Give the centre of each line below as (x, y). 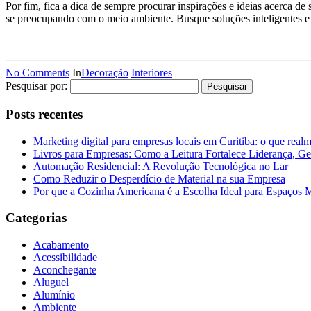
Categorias (36, 218)
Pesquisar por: (36, 86)
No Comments (37, 73)
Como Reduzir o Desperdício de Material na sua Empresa (159, 178)
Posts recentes (44, 114)
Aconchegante (65, 270)
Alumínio (54, 295)
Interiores (152, 73)
